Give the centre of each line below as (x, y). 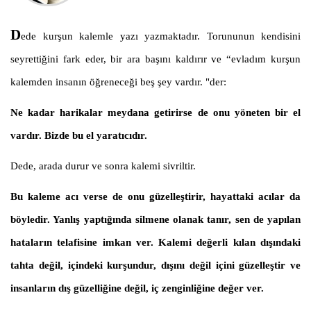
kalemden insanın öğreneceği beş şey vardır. (107, 82)
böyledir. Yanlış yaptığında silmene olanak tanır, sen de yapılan (155, 220)
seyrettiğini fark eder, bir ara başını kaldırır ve (119, 59)
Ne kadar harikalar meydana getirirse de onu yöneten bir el (155, 113)
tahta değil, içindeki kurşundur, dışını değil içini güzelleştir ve (155, 266)
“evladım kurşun (264, 59)
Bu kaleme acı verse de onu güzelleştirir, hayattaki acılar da (155, 197)
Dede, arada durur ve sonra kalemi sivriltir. (103, 166)
